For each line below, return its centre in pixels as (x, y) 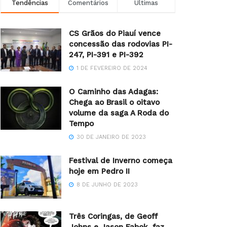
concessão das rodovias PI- (121, 44)
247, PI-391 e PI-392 (106, 54)
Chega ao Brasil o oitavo (114, 102)
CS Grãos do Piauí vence (115, 33)
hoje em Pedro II (99, 171)
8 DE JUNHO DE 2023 (106, 184)
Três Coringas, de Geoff (113, 217)
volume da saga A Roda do (119, 113)
